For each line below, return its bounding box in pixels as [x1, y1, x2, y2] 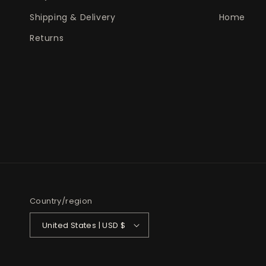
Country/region [30, 195, 93, 207]
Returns [30, 32, 64, 45]
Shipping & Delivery [30, 11, 116, 24]
